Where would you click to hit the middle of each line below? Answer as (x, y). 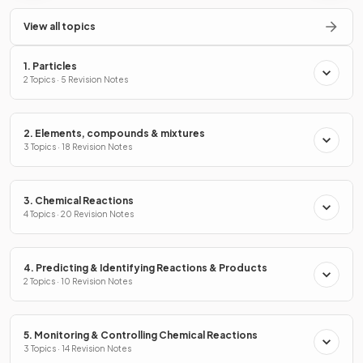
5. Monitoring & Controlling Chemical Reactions (141, 335)
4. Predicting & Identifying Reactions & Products (145, 268)
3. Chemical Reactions (79, 201)
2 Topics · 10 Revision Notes (78, 282)
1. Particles (50, 66)
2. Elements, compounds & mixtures (114, 134)
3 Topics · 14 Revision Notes (77, 349)
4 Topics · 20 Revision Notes (79, 214)
